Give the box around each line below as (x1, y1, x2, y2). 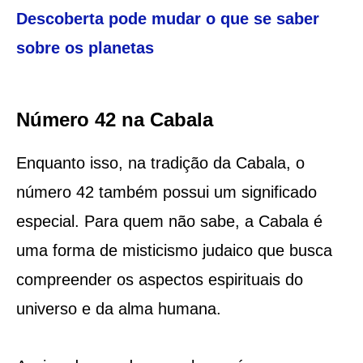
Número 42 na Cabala (15, 108, 213, 130)
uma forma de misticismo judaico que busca (15, 241, 332, 259)
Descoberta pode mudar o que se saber (15, 9, 319, 28)
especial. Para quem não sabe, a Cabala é (15, 211, 322, 230)
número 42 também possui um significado (15, 182, 317, 201)
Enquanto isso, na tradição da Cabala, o (15, 153, 305, 172)
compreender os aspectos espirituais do (15, 270, 303, 288)
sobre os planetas (15, 38, 154, 57)
